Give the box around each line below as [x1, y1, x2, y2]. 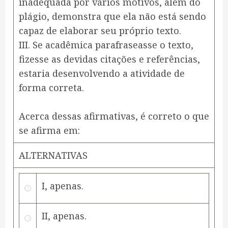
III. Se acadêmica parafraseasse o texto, [19, 39, 193, 51]
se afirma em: [19, 124, 80, 137]
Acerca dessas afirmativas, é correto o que [19, 110, 209, 123]
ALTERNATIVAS [19, 149, 88, 162]
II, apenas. [42, 210, 87, 222]
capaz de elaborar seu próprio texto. [19, 24, 181, 37]
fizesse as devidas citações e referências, [19, 53, 200, 66]
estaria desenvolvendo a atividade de [19, 67, 185, 80]
